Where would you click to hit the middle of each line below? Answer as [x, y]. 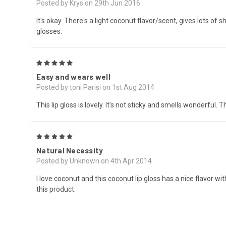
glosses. [49, 32]
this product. [56, 189]
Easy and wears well [73, 77]
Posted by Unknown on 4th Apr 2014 [94, 161]
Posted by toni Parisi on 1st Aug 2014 [95, 88]
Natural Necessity [70, 151]
